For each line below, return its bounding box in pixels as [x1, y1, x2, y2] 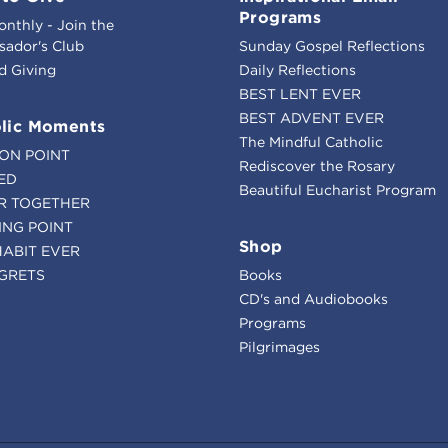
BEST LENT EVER [239, 84, 361, 103]
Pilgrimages [239, 337, 320, 356]
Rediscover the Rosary [239, 156, 395, 175]
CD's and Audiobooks [239, 289, 388, 308]
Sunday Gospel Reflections [239, 36, 425, 55]
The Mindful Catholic [239, 132, 383, 151]
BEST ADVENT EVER [239, 108, 384, 127]
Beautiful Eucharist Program [239, 180, 436, 199]
